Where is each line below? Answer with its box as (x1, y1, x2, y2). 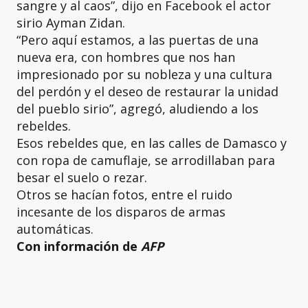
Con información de (16, 238, 141, 254)
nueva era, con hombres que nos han (16, 49, 235, 65)
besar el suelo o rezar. (16, 169, 147, 186)
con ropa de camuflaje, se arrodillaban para (16, 152, 275, 168)
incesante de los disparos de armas (16, 203, 225, 220)
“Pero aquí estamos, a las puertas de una (16, 32, 258, 48)
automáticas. (16, 221, 93, 237)
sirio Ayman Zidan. (16, 14, 125, 31)
